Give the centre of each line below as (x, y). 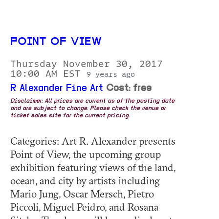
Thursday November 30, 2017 (87, 64)
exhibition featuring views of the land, (93, 167)
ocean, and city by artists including (85, 180)
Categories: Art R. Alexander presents (93, 141)
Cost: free (129, 88)
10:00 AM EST (48, 74)
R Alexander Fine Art (57, 88)
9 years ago (111, 74)
